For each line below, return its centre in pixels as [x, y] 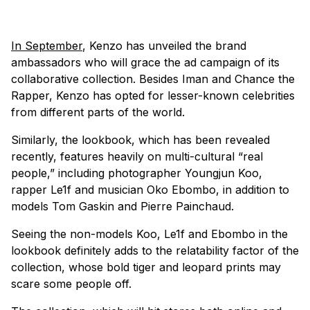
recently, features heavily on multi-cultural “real [137, 156]
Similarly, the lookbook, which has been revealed [140, 139]
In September [47, 45]
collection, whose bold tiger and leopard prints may [146, 267]
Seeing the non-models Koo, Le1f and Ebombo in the [149, 234]
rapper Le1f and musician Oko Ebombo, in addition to [150, 189]
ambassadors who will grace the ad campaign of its [145, 62]
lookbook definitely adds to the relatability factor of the [155, 250]
